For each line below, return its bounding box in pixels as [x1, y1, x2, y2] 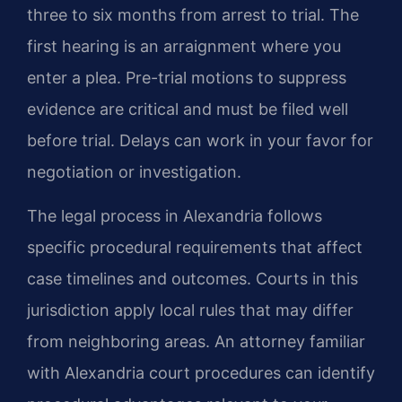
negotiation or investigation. [27, 162, 241, 181]
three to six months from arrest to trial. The [27, 4, 359, 24]
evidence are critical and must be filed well [27, 99, 348, 118]
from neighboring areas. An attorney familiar [27, 332, 365, 352]
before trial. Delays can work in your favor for [27, 130, 373, 150]
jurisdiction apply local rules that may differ [27, 301, 354, 320]
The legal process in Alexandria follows [27, 206, 322, 226]
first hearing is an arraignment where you [27, 36, 341, 56]
